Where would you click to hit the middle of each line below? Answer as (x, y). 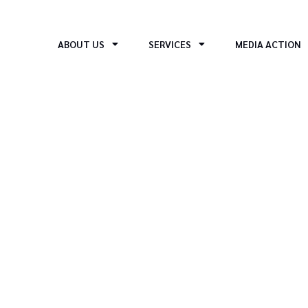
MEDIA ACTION (268, 44)
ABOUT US (81, 44)
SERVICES (170, 44)
